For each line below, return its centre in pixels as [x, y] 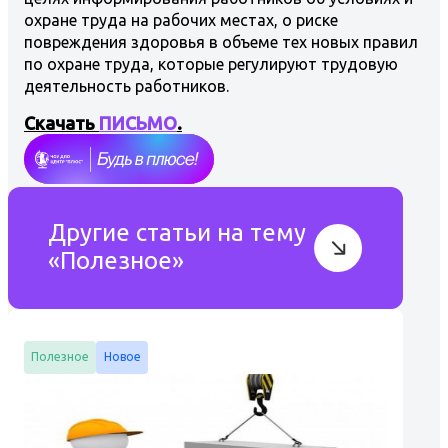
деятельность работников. [126, 85]
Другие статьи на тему [177, 232]
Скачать [61, 122]
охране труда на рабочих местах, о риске [181, 19]
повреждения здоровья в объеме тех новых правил [221, 41]
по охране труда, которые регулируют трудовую [211, 63]
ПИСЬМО [138, 122]
